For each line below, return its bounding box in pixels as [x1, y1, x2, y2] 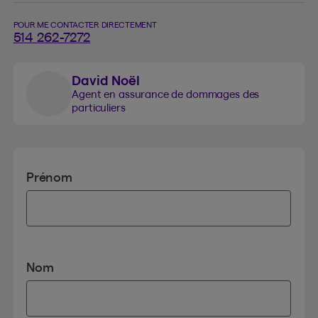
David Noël [72, 72, 140, 88]
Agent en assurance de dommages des [72, 87, 260, 100]
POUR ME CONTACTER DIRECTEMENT [13, 20, 157, 30]
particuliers [72, 101, 126, 114]
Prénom [26, 170, 72, 185]
